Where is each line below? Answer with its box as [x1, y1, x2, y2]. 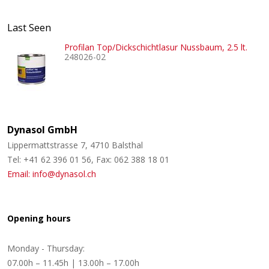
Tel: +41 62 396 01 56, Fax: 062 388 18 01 [7, 154, 169, 166]
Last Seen [7, 21, 51, 35]
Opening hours [7, 213, 71, 225]
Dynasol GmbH [7, 123, 77, 137]
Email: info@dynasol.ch [7, 168, 96, 180]
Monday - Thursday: [7, 243, 85, 255]
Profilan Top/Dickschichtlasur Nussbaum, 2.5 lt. [64, 41, 247, 53]
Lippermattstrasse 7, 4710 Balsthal [7, 139, 143, 151]
